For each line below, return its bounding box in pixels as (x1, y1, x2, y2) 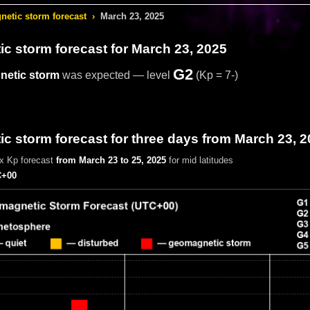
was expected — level (59, 69, 173, 81)
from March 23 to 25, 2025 (55, 154, 166, 165)
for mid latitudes (165, 154, 233, 165)
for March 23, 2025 (107, 41, 227, 56)
